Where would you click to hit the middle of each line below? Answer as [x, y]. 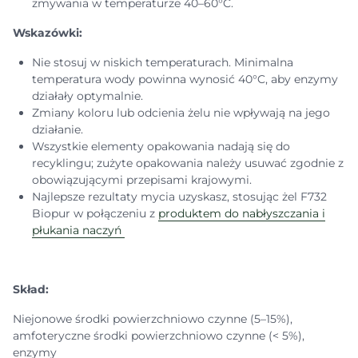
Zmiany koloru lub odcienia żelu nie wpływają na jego [181, 113]
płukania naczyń [78, 230]
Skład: [32, 289]
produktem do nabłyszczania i [242, 213]
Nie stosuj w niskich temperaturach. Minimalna [163, 62]
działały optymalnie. [89, 96]
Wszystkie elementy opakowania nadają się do [161, 146]
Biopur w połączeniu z [95, 213]
